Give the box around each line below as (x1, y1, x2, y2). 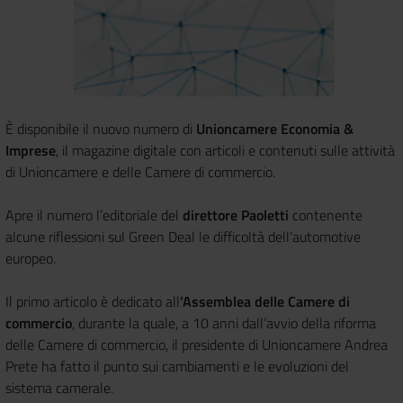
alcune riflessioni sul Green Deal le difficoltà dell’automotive (5, 225, 361, 247)
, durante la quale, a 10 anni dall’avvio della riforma (72, 311, 376, 334)
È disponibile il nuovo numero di (5, 117, 196, 139)
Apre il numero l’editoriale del (5, 203, 183, 226)
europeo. (5, 246, 56, 269)
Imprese (5, 139, 56, 161)
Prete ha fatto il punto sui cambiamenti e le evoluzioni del (5, 354, 349, 377)
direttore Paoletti (183, 203, 289, 226)
